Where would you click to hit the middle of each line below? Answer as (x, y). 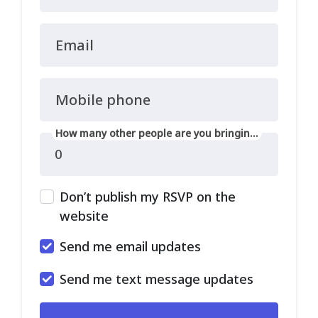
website (84, 215)
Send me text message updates (157, 279)
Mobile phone (103, 99)
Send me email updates (130, 246)
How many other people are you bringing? (253, 133)
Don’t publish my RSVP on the (148, 196)
